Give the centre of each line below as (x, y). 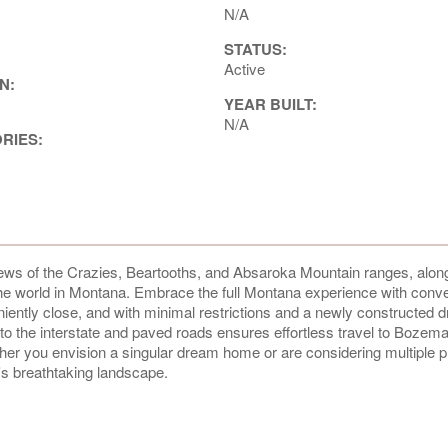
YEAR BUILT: (270, 103)
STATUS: (255, 48)
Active (244, 68)
